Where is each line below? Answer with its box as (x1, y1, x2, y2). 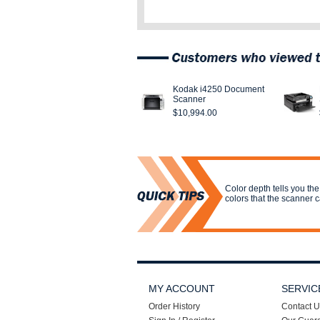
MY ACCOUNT (149, 283, 215, 294)
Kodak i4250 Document (173, 84, 264, 94)
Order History (149, 301, 200, 311)
